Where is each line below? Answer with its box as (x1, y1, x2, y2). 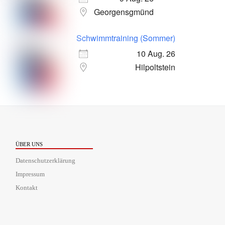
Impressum (15, 171, 45, 178)
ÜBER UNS (15, 141, 43, 147)
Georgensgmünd (94, 6, 154, 18)
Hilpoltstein (135, 61, 175, 73)
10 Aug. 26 (137, 48, 175, 60)
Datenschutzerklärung (15, 157, 75, 165)
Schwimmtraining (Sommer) (76, 32, 175, 44)
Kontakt (15, 184, 38, 192)
